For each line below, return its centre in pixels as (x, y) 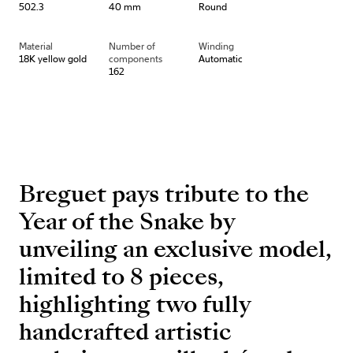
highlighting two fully (135, 305)
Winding (216, 46)
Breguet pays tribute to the (164, 194)
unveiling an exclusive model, (175, 249)
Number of (132, 46)
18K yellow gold (53, 59)
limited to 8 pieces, (121, 277)
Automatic (221, 59)
